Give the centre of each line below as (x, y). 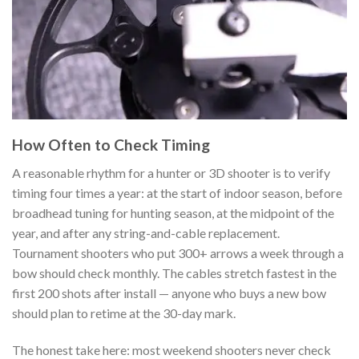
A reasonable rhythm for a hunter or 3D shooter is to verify (171, 173)
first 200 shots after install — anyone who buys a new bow (169, 293)
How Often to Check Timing (111, 145)
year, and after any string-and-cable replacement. (146, 233)
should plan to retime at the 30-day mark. (124, 313)
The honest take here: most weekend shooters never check (171, 349)
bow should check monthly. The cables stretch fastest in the (174, 273)
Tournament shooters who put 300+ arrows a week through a (178, 253)
